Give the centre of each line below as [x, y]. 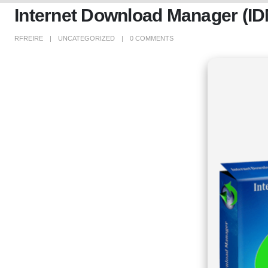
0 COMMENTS [152, 39]
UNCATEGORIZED [86, 39]
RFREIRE [29, 39]
